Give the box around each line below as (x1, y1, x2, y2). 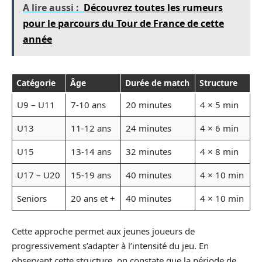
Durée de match (125, 77, 189, 88)
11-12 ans (70, 122, 111, 134)
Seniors (16, 192, 47, 204)
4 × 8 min (199, 146, 239, 157)
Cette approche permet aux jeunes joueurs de (12, 225, 195, 237)
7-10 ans (70, 99, 106, 111)
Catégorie (16, 77, 56, 88)
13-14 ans (70, 146, 111, 157)
